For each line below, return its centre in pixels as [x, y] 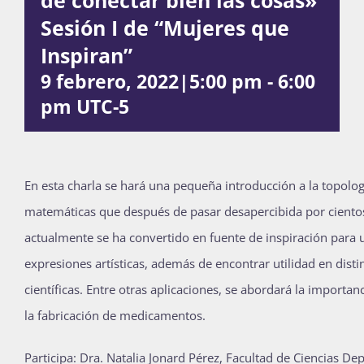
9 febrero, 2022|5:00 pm [152, 81]
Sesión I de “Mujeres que [165, 27]
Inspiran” [87, 55]
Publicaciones [182, 26]
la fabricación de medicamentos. [115, 315]
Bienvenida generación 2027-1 [182, 91]
